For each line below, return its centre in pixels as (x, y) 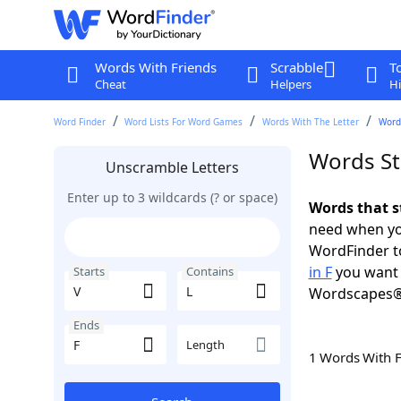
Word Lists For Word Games (184, 122)
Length (205, 345)
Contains (210, 271)
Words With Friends (155, 67)
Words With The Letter (311, 122)
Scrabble (296, 67)
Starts (89, 271)
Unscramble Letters (172, 167)
